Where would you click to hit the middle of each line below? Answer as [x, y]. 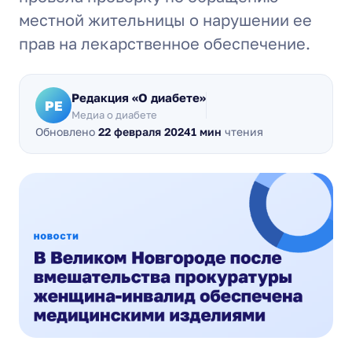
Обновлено [67, 132]
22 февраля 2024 [145, 132]
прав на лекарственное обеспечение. [165, 43]
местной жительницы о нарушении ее [165, 20]
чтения [242, 132]
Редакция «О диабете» [139, 97]
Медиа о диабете [114, 115]
